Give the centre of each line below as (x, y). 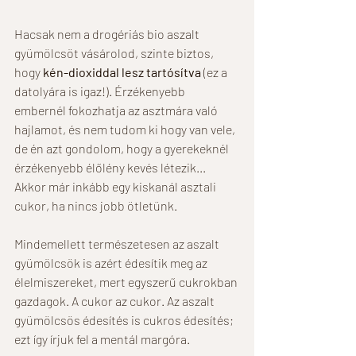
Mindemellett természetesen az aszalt (118, 243)
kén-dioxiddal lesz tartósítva (122, 72)
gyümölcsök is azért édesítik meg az (112, 262)
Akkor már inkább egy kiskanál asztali (116, 186)
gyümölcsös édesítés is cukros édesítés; (125, 319)
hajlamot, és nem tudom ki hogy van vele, (126, 129)
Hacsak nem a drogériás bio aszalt (108, 33)
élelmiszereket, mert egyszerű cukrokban (127, 281)
